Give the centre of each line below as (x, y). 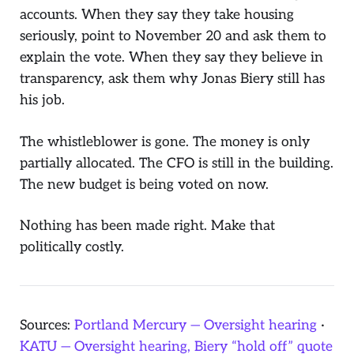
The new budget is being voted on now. (144, 184)
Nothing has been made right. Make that (147, 226)
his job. (42, 100)
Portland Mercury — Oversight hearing (196, 325)
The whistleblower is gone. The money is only (165, 141)
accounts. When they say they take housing (157, 15)
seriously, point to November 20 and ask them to (173, 36)
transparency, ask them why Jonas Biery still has (172, 79)
